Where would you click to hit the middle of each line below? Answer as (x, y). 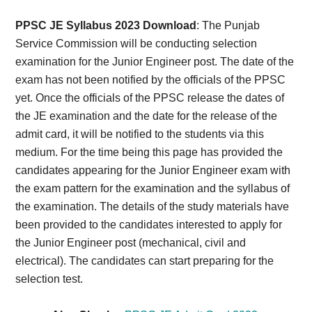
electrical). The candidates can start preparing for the (145, 261)
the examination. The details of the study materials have (153, 206)
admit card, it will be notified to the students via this (140, 134)
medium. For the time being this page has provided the (149, 152)
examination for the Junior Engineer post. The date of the (155, 62)
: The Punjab (228, 25)
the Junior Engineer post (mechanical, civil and (131, 243)
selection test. (49, 279)
